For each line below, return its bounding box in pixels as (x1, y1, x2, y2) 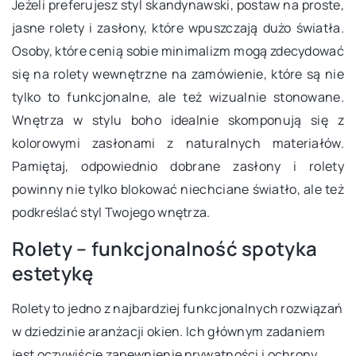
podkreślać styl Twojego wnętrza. (12, 203, 211, 221)
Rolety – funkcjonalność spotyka (12, 234, 318, 261)
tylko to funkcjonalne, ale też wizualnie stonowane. (12, 87, 344, 106)
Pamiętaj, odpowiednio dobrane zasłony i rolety (12, 157, 344, 175)
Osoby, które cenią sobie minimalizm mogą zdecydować (12, 41, 344, 60)
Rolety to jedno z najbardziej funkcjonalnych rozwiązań (12, 299, 343, 317)
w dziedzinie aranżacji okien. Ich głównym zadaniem (12, 322, 325, 340)
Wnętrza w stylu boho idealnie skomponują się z (12, 110, 344, 129)
